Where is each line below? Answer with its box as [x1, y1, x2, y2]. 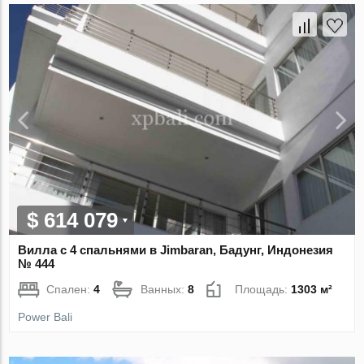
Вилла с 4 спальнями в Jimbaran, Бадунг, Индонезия [18, 243, 334, 258]
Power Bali [18, 310, 73, 324]
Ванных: [141, 283, 188, 297]
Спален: [46, 283, 94, 297]
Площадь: [235, 283, 292, 297]
